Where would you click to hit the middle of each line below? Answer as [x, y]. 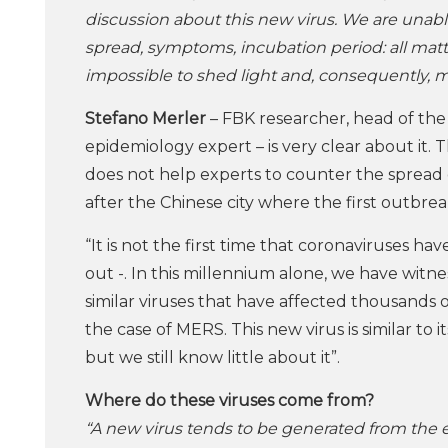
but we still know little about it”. [212, 358]
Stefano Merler [145, 119]
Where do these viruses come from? [229, 401]
